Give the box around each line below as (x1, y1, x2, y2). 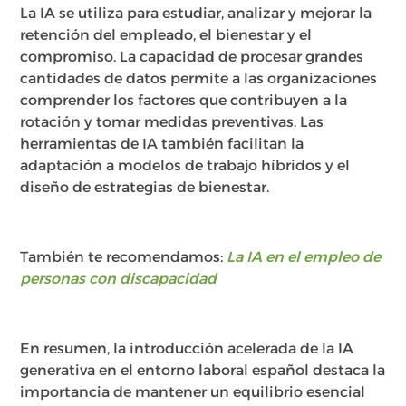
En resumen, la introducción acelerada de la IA (20, 339, 354, 357)
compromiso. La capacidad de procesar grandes (20, 48, 364, 66)
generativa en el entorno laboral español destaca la (20, 361, 386, 379)
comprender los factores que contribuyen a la (20, 92, 348, 110)
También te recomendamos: (20, 247, 227, 266)
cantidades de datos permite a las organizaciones (20, 70, 378, 88)
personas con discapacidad (20, 269, 217, 287)
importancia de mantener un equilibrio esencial (20, 382, 366, 401)
